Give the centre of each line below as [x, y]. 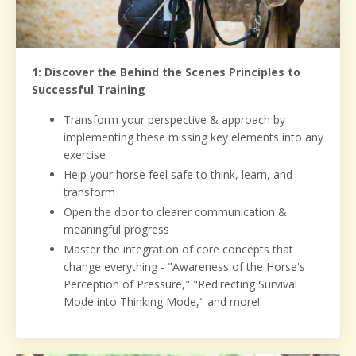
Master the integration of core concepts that [178, 249]
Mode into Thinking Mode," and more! [162, 301]
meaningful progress [116, 229]
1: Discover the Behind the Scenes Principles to [166, 72]
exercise [85, 155]
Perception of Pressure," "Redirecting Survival [180, 284]
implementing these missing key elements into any [193, 137]
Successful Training [89, 90]
